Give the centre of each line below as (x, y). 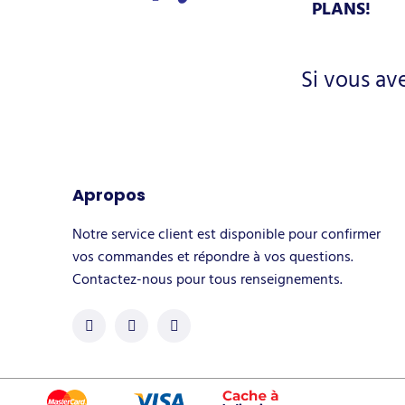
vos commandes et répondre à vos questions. (213, 256)
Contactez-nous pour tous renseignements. (207, 279)
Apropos (109, 194)
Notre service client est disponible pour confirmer (226, 234)
